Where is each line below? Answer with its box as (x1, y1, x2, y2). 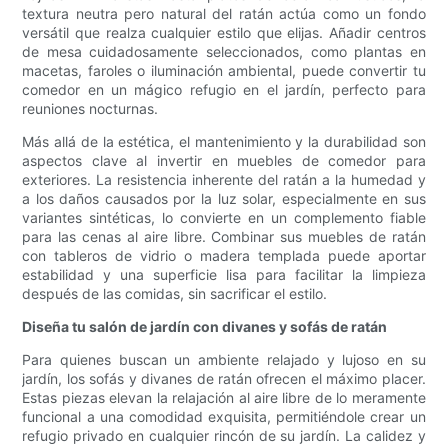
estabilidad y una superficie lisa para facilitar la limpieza (22, 266, 426, 284)
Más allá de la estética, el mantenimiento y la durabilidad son (22, 133, 426, 151)
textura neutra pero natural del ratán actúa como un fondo (22, 5, 426, 23)
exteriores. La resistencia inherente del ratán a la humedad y (22, 171, 426, 189)
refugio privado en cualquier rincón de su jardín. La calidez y (22, 427, 426, 445)
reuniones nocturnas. (22, 100, 159, 118)
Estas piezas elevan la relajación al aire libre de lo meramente (22, 389, 426, 407)
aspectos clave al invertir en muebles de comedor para (22, 152, 426, 170)
